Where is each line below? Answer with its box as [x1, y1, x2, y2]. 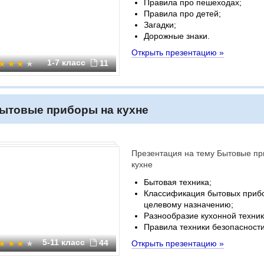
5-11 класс [42, 237, 87, 247]
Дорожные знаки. [144, 31, 210, 41]
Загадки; [144, 20, 176, 29]
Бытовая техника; [144, 177, 212, 187]
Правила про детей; [144, 9, 221, 18]
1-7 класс [47, 58, 88, 67]
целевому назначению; [144, 200, 233, 209]
